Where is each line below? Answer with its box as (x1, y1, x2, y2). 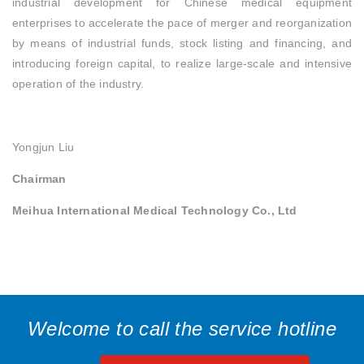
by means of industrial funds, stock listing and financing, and (12, 37, 352, 50)
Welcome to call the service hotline (28, 318, 336, 340)
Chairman (12, 172, 70, 186)
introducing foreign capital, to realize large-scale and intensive (12, 57, 352, 71)
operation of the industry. (12, 77, 145, 91)
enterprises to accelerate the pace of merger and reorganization (12, 16, 352, 30)
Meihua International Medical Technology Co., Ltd (12, 204, 297, 218)
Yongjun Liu (12, 141, 75, 154)
